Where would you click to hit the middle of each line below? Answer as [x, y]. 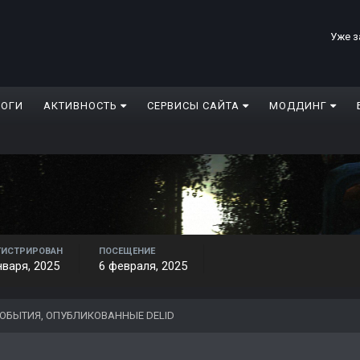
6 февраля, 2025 [143, 266]
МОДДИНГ [300, 106]
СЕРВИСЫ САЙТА [195, 106]
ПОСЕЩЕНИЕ [127, 252]
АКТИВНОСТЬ [82, 106]
